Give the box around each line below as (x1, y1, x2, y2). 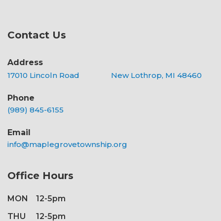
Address (7, 58, 43, 68)
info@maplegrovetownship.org (7, 140, 127, 149)
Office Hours (7, 170, 74, 182)
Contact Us (7, 29, 66, 41)
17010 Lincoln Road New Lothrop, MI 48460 (7, 71, 202, 80)
